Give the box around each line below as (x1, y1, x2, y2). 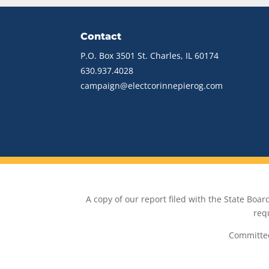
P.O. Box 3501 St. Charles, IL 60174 (80, 50, 219, 62)
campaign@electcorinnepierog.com (80, 80, 223, 92)
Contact (80, 31, 122, 43)
